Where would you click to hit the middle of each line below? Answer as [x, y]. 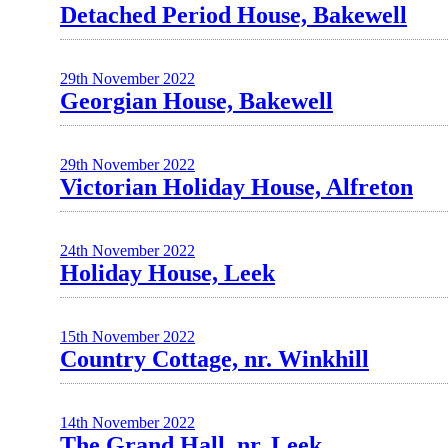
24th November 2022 [127, 250]
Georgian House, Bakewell [196, 101]
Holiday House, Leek [167, 273]
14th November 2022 [127, 422]
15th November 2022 [127, 336]
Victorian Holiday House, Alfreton [236, 187]
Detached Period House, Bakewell [233, 15]
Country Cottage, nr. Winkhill [214, 359]
